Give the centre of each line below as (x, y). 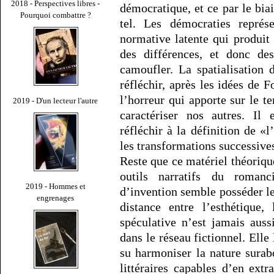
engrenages (56, 198)
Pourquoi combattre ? (56, 15)
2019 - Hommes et (56, 186)
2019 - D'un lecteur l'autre (56, 100)
